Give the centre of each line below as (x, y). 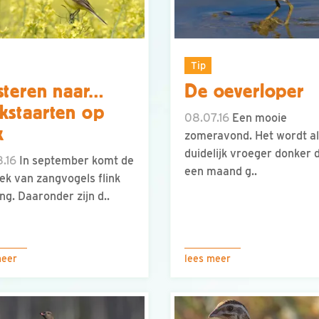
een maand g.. (221, 172)
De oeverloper (244, 91)
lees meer (208, 258)
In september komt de (75, 161)
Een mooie (258, 118)
